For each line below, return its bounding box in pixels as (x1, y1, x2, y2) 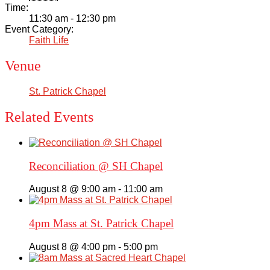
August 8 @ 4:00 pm (29, 241, 116, 252)
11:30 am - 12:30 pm (29, 13, 116, 24)
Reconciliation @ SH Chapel (29, 159, 163, 172)
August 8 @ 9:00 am (29, 184, 116, 195)
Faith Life (29, 35, 69, 46)
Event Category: (5, 24, 74, 35)
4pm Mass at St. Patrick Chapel (29, 217, 174, 230)
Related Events (5, 108, 93, 125)
